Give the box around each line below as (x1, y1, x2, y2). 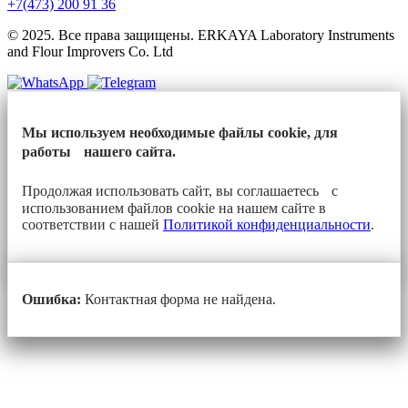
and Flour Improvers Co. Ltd (7, 43, 173, 59)
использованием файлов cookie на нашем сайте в (22, 200, 326, 217)
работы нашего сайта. (22, 144, 176, 160)
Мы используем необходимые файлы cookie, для (22, 125, 338, 141)
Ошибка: (22, 291, 81, 308)
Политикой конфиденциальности (163, 217, 371, 233)
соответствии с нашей (22, 217, 163, 233)
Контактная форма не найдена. (81, 291, 276, 308)
